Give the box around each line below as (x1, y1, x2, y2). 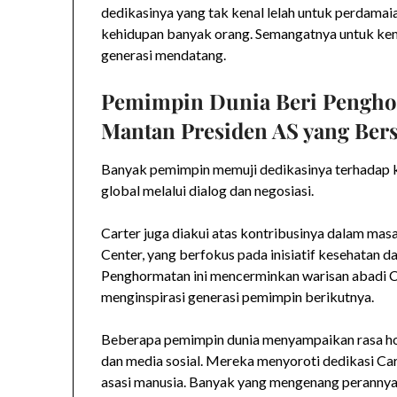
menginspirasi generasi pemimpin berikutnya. (101, 287, 375, 305)
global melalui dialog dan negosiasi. (101, 181, 315, 198)
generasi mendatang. (101, 45, 227, 63)
